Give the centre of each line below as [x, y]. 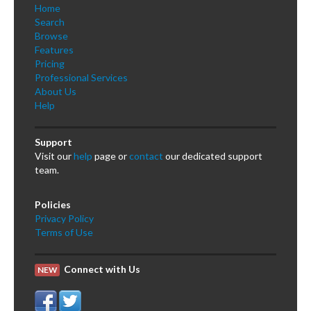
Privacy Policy [64, 219]
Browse [51, 36]
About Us [56, 92]
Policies [53, 205]
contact [146, 156]
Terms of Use [64, 233]
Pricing [50, 64]
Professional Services [81, 78]
